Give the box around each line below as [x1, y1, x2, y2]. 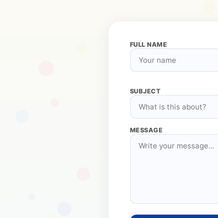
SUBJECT [129, 88, 161, 95]
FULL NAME [129, 41, 167, 48]
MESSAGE [129, 127, 163, 134]
